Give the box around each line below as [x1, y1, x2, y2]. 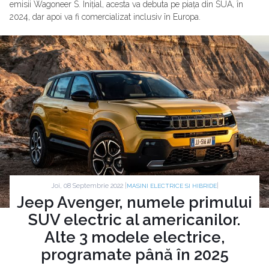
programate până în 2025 [40, 246, 229, 264]
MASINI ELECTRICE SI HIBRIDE [126, 183, 217, 189]
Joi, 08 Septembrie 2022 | [50, 181, 127, 190]
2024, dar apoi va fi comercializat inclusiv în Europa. [10, 12, 201, 22]
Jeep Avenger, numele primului [17, 193, 252, 211]
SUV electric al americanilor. [28, 211, 241, 229]
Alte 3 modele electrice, [44, 228, 225, 246]
